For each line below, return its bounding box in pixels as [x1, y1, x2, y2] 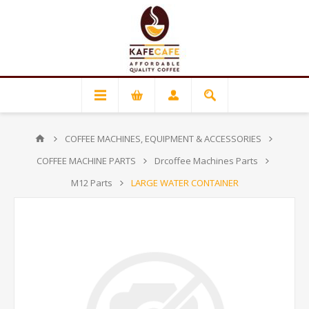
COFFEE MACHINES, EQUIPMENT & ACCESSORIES [64, 132, 261, 145]
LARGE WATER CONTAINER [130, 177, 239, 189]
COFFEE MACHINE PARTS [37, 154, 136, 167]
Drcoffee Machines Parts [154, 154, 258, 167]
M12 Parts [70, 177, 112, 189]
